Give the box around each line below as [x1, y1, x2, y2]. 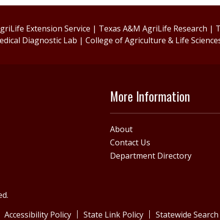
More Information [110, 87, 190, 106]
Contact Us [110, 137, 150, 148]
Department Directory [110, 150, 192, 161]
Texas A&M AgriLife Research [99, 23, 208, 34]
